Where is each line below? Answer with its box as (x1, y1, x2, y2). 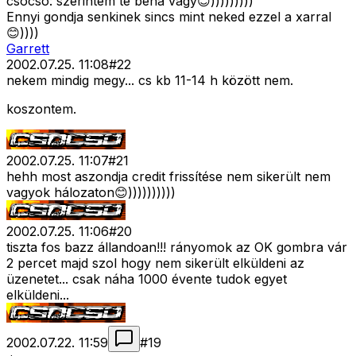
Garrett (6, 41, 49, 57)
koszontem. (6, 101, 76, 118)
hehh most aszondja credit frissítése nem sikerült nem (6, 168, 331, 185)
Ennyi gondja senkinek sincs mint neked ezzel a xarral (6, 9, 331, 25)
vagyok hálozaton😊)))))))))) (6, 184, 176, 201)
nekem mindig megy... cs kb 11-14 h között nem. (6, 72, 293, 89)
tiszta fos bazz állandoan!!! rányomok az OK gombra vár (6, 239, 347, 256)
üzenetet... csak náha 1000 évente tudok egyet (6, 271, 287, 288)
